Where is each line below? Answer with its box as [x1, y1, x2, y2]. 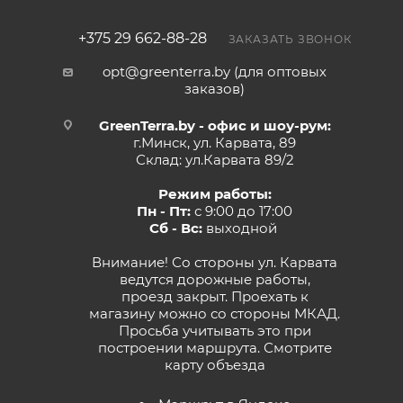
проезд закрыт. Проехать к [121, 288, 309, 306]
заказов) [184, 80, 245, 98]
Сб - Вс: [148, 219, 202, 237]
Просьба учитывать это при [118, 322, 311, 340]
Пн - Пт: [137, 202, 191, 220]
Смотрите [263, 339, 332, 357]
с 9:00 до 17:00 [191, 202, 292, 220]
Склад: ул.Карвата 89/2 [135, 151, 294, 169]
